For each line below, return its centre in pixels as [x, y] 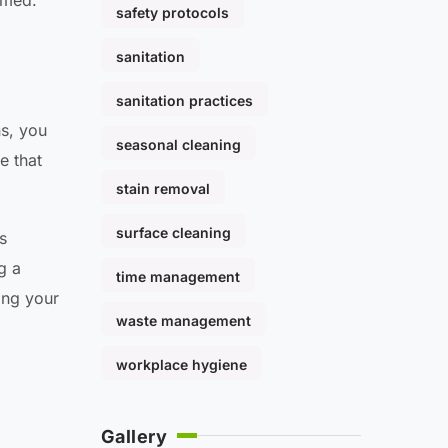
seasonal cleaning [178, 145]
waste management [183, 321]
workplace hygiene [181, 365]
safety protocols [172, 13]
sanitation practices [184, 101]
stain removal [163, 189]
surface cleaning [173, 233]
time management [178, 277]
